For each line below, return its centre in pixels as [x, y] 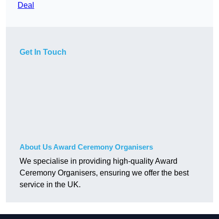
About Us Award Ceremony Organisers [86, 147]
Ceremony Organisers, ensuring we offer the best [104, 173]
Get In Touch [43, 52]
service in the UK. [50, 185]
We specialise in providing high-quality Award [99, 161]
